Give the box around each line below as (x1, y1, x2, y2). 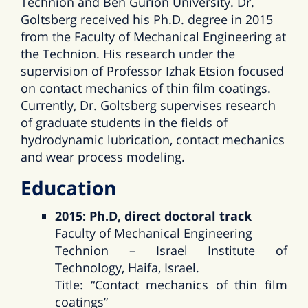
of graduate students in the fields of (21, 113, 228, 131)
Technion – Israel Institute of (55, 241, 287, 258)
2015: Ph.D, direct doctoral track (55, 207, 252, 224)
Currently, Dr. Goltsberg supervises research (21, 96, 276, 113)
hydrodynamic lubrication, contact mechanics (21, 131, 285, 148)
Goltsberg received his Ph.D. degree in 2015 (21, 10, 273, 27)
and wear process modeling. (21, 148, 185, 165)
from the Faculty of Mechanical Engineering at (21, 27, 286, 45)
